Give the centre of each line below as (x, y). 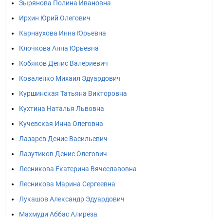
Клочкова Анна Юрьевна (59, 48)
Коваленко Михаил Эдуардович (70, 78)
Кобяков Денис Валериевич (64, 63)
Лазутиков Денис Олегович (63, 154)
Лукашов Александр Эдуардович (72, 199)
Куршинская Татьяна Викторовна (73, 93)
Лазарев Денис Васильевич (63, 139)
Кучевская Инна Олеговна (61, 124)
